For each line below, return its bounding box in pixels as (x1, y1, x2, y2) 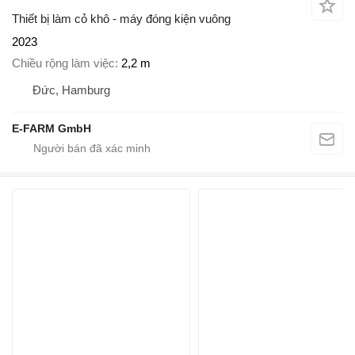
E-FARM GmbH (12, 121, 91, 135)
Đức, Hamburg (32, 82, 110, 97)
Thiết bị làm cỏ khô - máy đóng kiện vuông (12, 12, 231, 26)
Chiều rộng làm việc (12, 55, 115, 70)
